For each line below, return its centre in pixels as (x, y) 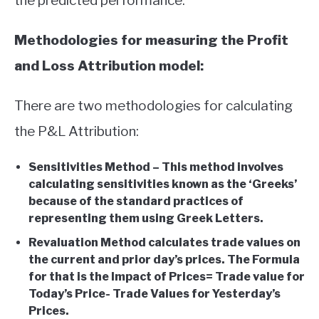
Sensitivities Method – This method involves (156, 167)
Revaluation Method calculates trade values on (164, 242)
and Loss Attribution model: (109, 66)
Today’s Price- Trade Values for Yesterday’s (155, 293)
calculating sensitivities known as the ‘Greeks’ (163, 184)
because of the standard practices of (136, 201)
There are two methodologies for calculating (153, 105)
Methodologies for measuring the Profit (151, 40)
